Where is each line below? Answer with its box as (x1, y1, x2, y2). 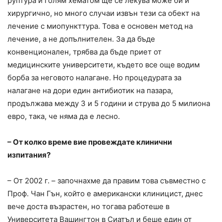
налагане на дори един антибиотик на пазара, (7, 85, 173, 95)
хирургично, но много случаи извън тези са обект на (7, 8, 200, 18)
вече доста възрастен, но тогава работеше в (7, 201, 169, 211)
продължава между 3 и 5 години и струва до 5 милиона (7, 98, 210, 108)
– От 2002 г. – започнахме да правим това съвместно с (7, 175, 206, 185)
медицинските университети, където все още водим (7, 59, 200, 69)
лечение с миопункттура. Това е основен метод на (7, 21, 193, 31)
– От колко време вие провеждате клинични (7, 137, 172, 147)
